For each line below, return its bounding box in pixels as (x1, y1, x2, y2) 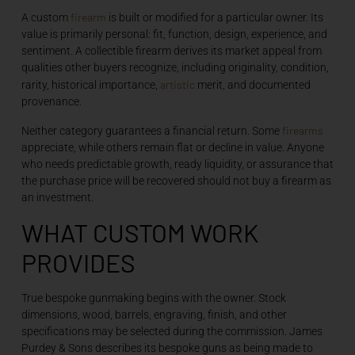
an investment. (21, 190, 94, 204)
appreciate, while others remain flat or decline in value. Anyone (21, 140, 324, 154)
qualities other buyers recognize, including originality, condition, (21, 61, 329, 74)
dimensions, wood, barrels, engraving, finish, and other (21, 307, 287, 321)
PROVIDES (21, 246, 136, 277)
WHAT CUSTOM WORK (21, 216, 259, 247)
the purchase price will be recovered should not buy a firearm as (21, 174, 331, 187)
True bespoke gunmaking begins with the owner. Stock (21, 291, 286, 304)
